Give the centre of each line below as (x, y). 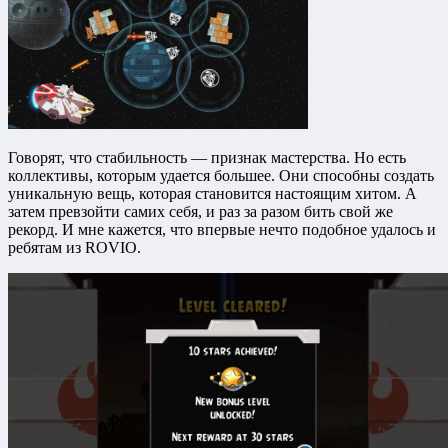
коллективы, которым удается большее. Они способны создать (221, 175)
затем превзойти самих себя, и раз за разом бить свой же (200, 211)
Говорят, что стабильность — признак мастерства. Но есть (207, 157)
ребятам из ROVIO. (74, 247)
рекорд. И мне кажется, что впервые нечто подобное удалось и (222, 229)
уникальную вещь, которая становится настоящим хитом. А (212, 193)
